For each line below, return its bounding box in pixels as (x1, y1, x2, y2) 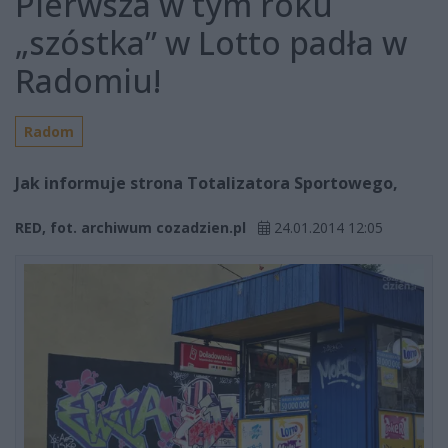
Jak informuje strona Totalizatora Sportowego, (15, 172, 398, 195)
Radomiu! (15, 59, 161, 103)
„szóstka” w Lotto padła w (15, 21, 407, 65)
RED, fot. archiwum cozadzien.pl (15, 218, 246, 238)
